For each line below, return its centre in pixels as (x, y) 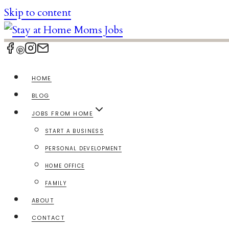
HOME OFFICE (65, 166)
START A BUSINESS (74, 131)
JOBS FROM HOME (62, 113)
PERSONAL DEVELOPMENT (83, 148)
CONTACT (48, 218)
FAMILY (56, 183)
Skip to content (38, 13)
